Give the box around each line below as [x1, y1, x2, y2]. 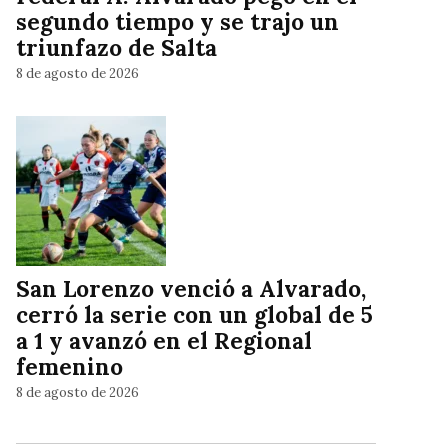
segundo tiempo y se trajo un [16, 7, 339, 37]
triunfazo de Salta [16, 33, 217, 63]
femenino [16, 352, 123, 382]
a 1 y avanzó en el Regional [16, 326, 312, 356]
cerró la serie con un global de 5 [16, 300, 373, 330]
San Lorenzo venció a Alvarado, [16, 274, 366, 304]
